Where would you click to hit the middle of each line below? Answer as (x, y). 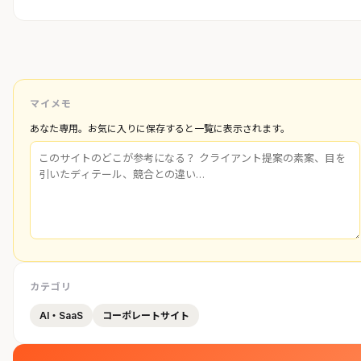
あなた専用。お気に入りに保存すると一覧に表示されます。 (160, 129)
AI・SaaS (61, 316)
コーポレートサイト (146, 316)
